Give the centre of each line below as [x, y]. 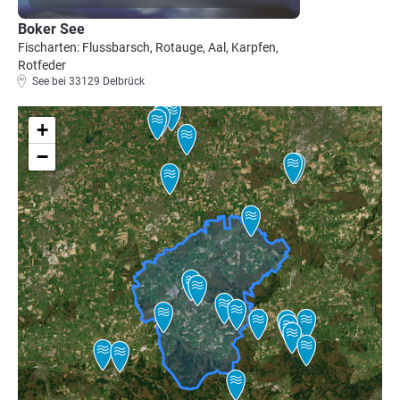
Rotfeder [42, 65]
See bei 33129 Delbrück [88, 81]
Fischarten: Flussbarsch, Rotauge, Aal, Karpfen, [148, 47]
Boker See [51, 29]
